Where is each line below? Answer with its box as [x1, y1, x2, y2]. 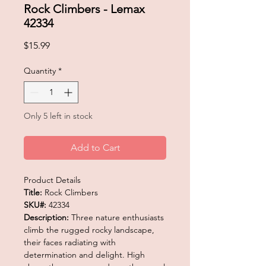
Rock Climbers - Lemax [24, 1, 145, 16]
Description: [24, 211, 71, 223]
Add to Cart [70, 141, 120, 153]
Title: [24, 186, 45, 198]
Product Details [24, 174, 81, 185]
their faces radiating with [24, 236, 116, 248]
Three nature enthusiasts [71, 211, 164, 223]
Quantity [24, 65, 56, 76]
